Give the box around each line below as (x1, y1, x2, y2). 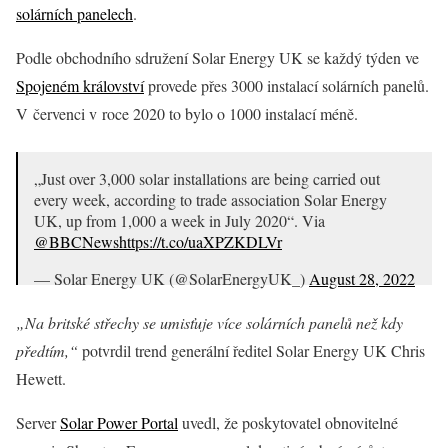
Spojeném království (16, 75, 144, 96)
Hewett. (16, 368, 66, 389)
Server (16, 412, 60, 433)
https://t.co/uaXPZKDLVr (119, 231, 282, 252)
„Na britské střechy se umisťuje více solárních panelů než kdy (16, 312, 403, 333)
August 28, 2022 (309, 268, 415, 289)
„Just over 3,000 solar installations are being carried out (34, 168, 380, 189)
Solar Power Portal (60, 412, 178, 433)
